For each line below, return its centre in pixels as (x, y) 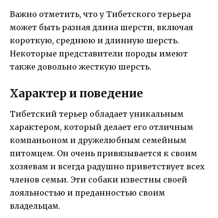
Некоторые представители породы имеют (99, 53)
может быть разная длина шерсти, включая (101, 27)
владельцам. (35, 206)
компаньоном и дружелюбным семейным (98, 140)
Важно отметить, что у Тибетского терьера (100, 14)
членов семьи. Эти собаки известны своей (99, 180)
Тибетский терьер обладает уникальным (97, 114)
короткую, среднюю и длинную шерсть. (94, 40)
